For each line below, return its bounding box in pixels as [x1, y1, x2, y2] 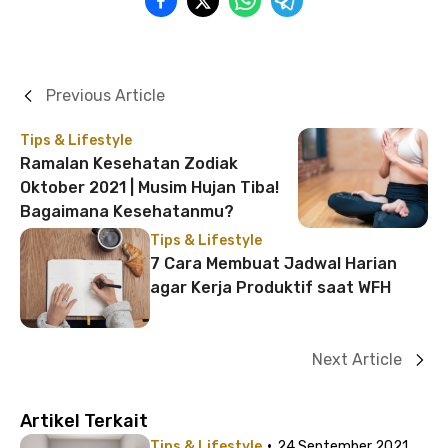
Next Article [312, 350, 402, 369]
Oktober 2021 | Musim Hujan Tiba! [20, 178, 279, 197]
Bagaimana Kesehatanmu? [20, 202, 234, 221]
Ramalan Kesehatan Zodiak [20, 154, 238, 173]
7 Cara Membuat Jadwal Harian [150, 254, 397, 273]
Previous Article [46, 86, 165, 105]
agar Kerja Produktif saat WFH [150, 278, 391, 297]
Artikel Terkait [20, 410, 148, 432]
